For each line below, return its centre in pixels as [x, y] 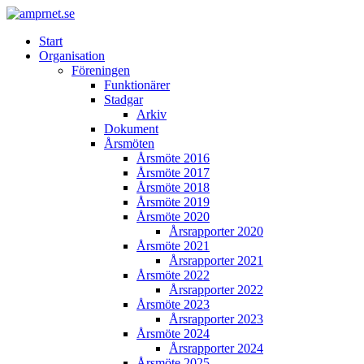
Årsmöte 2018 [173, 187]
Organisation [72, 56]
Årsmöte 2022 [173, 275]
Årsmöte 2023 [173, 304]
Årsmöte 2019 [173, 202]
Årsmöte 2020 [173, 217]
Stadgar [123, 100]
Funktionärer [137, 85]
